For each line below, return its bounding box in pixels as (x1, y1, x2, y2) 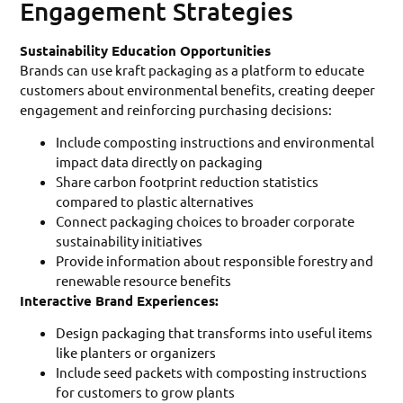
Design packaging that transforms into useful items (56, 324, 373, 342)
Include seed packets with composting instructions (56, 363, 368, 381)
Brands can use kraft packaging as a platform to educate (20, 60, 365, 78)
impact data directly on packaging (56, 153, 264, 171)
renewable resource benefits (56, 272, 232, 290)
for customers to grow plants (56, 383, 236, 401)
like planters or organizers (56, 344, 217, 362)
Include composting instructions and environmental (56, 133, 375, 151)
